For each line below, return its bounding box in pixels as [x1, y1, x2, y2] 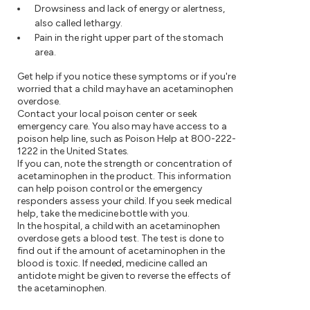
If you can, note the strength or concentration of [17, 158, 232, 170]
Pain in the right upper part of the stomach [35, 32, 224, 44]
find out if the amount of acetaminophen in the [17, 245, 226, 257]
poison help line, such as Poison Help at [17, 133, 192, 145]
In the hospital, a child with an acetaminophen [17, 220, 221, 232]
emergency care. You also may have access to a [17, 120, 228, 133]
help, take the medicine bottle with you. [17, 208, 190, 220]
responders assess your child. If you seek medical [17, 195, 232, 208]
